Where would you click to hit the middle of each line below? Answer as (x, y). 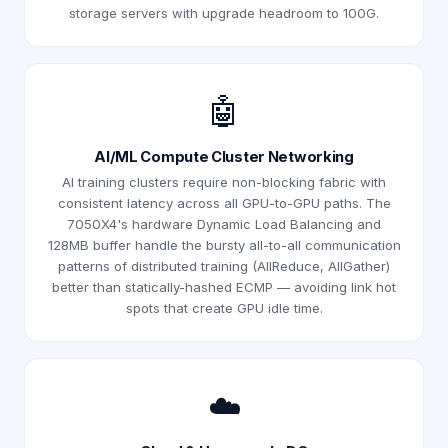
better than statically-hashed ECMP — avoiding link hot (224, 286)
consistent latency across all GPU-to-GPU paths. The (224, 202)
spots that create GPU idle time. (224, 307)
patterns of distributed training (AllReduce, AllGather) (224, 265)
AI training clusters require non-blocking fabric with (224, 181)
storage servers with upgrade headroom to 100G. (224, 12)
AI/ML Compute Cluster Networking (224, 156)
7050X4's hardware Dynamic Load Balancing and (224, 223)
